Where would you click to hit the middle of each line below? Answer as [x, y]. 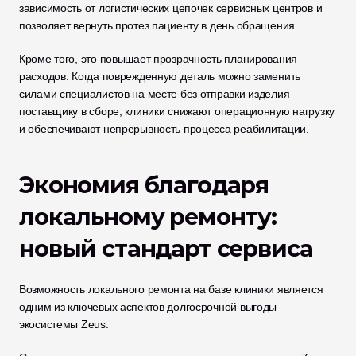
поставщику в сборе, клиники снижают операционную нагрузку [177, 111]
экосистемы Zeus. [64, 324]
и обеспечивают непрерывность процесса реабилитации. [164, 129]
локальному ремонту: [148, 217]
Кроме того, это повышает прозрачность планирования [159, 59]
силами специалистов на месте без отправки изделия [155, 94]
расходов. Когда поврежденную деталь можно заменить [160, 76]
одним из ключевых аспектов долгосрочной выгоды [148, 307]
